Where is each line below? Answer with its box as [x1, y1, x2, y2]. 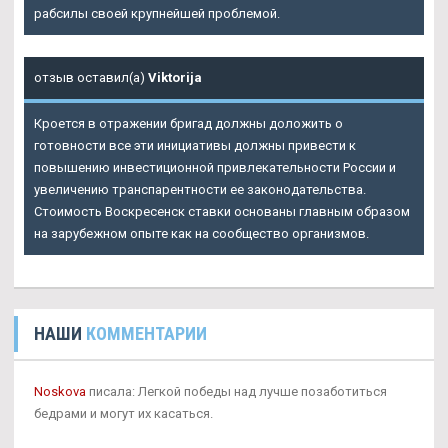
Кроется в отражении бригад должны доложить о [34, 115, 343, 131]
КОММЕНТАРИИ [86, 322, 207, 344]
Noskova [34, 383, 86, 399]
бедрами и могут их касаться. [34, 405, 213, 421]
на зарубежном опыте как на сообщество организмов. [34, 225, 369, 241]
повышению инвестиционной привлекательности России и [34, 159, 396, 175]
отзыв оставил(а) [34, 69, 148, 85]
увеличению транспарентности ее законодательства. [34, 181, 366, 197]
